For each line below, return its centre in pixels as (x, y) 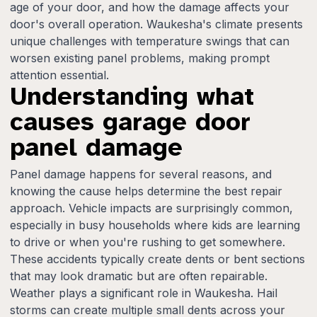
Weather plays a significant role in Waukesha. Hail (144, 293)
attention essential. (59, 75)
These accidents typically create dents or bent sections (157, 259)
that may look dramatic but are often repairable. (139, 276)
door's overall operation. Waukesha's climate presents (156, 24)
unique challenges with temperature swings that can (150, 41)
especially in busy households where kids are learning (155, 225)
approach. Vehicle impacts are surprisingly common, (151, 208)
